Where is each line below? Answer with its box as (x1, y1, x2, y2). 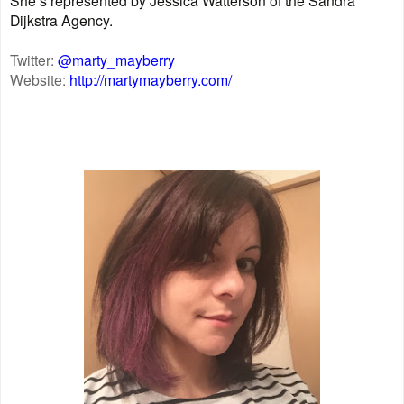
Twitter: (10, 49, 58, 69)
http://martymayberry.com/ (69, 69, 232, 89)
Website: (10, 69, 69, 89)
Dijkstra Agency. (10, 9, 113, 30)
